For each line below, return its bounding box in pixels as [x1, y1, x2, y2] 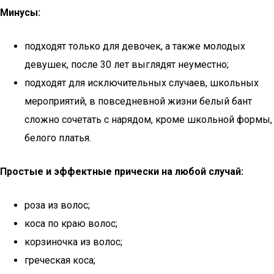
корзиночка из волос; [24, 236, 122, 248]
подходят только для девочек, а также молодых [24, 40, 245, 52]
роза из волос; [24, 199, 90, 211]
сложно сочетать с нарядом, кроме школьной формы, [24, 114, 272, 125]
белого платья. [24, 132, 91, 144]
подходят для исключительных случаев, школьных [24, 77, 259, 89]
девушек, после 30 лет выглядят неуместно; [24, 59, 229, 70]
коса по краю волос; [24, 218, 117, 229]
